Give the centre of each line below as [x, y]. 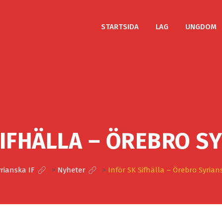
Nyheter [71, 170]
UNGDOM [201, 27]
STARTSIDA [120, 27]
